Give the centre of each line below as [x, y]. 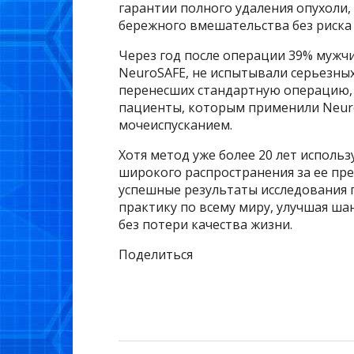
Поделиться [156, 255]
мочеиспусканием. [175, 125]
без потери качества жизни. [205, 225]
